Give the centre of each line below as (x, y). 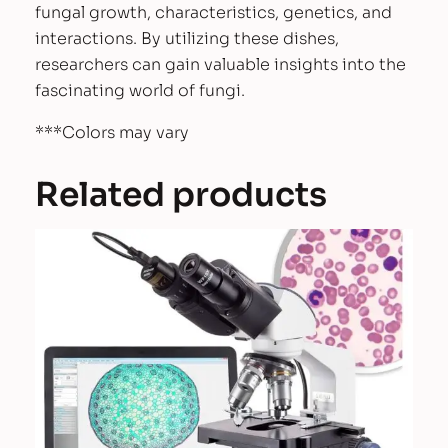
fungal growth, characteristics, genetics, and (213, 13)
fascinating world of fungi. (139, 91)
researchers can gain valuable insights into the (220, 65)
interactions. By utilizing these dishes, (186, 39)
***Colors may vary (111, 133)
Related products (180, 194)
